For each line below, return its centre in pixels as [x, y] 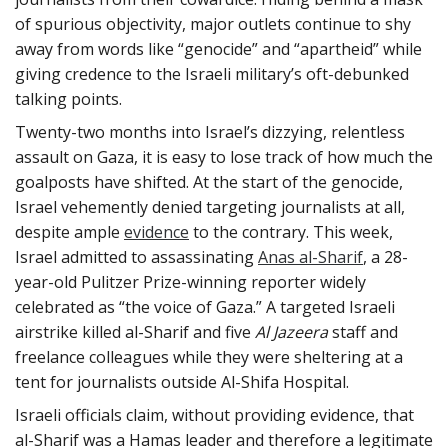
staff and [365, 331]
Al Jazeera [293, 331]
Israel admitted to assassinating [136, 256]
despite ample [69, 231]
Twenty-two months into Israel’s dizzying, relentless [210, 131]
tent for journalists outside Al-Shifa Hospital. [182, 381]
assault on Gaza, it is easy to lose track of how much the [224, 156]
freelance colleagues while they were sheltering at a [209, 356]
